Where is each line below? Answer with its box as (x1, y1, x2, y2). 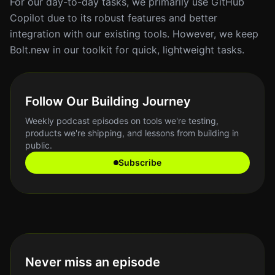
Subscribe (118, 157, 161, 168)
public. (25, 140, 52, 150)
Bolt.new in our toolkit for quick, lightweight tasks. (10, 44, 244, 56)
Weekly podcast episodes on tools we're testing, (25, 115, 219, 126)
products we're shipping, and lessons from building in (25, 128, 239, 138)
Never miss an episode (25, 255, 160, 269)
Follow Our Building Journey (25, 94, 191, 109)
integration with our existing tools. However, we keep (10, 28, 258, 40)
